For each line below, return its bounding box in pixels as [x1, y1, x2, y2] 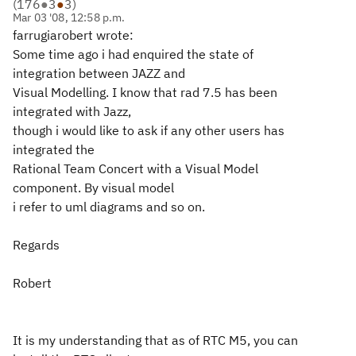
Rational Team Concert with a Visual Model [13, 161, 258, 176]
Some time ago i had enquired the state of [13, 46, 253, 62]
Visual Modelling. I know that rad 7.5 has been [13, 84, 277, 100]
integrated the [13, 141, 95, 157]
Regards [13, 237, 60, 253]
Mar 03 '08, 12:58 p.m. [13, 10, 126, 25]
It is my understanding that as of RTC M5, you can [13, 332, 298, 348]
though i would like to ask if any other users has [13, 122, 284, 138]
